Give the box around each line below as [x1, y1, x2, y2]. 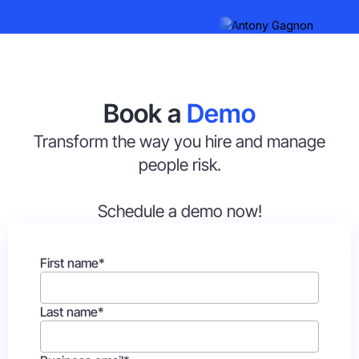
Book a [103, 98, 187, 129]
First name [40, 255, 99, 271]
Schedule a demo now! [97, 201, 262, 221]
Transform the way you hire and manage [34, 131, 325, 151]
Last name [40, 304, 98, 320]
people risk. [138, 155, 221, 175]
